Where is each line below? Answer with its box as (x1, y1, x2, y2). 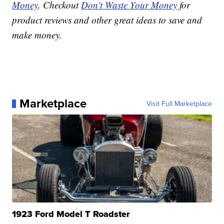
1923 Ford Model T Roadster (12, 207, 130, 221)
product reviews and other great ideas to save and (12, 13, 202, 26)
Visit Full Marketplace (146, 98, 212, 109)
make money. (12, 28, 62, 41)
